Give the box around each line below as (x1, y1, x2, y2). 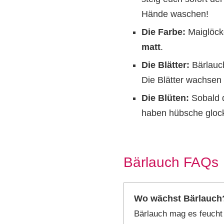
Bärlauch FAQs (123, 154, 218, 170)
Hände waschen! (141, 9, 208, 19)
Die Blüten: (141, 93, 189, 103)
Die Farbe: (141, 27, 185, 37)
